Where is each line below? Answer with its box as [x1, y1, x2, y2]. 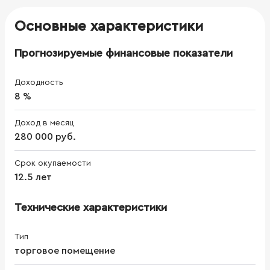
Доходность [14, 78, 63, 87]
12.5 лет [14, 172, 52, 182]
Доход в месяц [14, 118, 74, 127]
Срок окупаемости [14, 159, 91, 168]
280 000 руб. [14, 131, 76, 142]
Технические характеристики [14, 201, 167, 213]
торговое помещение [14, 245, 115, 256]
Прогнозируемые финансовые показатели [14, 47, 233, 58]
